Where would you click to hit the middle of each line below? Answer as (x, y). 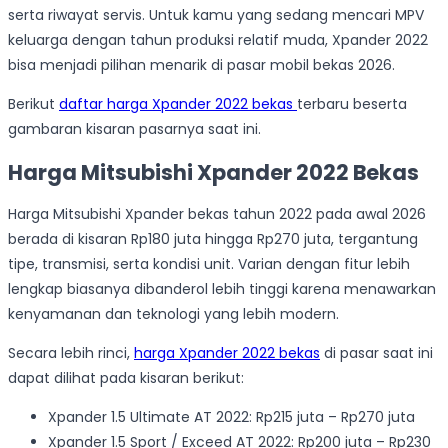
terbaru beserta (352, 104)
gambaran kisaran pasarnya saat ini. (134, 129)
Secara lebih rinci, (71, 353)
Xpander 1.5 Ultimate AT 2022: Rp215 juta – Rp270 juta (231, 417)
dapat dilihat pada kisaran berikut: (126, 378)
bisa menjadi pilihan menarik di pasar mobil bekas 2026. (201, 65)
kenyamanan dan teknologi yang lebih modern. (173, 314)
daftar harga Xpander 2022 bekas (178, 104)
